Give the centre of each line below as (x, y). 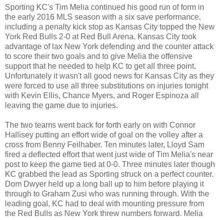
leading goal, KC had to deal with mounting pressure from (105, 203)
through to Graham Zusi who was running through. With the (107, 193)
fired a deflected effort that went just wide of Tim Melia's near (109, 154)
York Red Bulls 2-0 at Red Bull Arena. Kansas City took (101, 36)
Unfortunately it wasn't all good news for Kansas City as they (110, 76)
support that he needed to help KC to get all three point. (100, 66)
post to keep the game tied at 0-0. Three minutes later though (110, 164)
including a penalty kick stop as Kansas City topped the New (110, 27)
